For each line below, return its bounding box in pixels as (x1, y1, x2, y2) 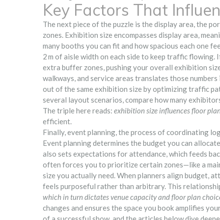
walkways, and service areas (43, 73, 134, 82)
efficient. (43, 116, 72, 126)
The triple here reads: (43, 106, 114, 115)
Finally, (43, 127, 67, 137)
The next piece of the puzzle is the (43, 19, 154, 28)
